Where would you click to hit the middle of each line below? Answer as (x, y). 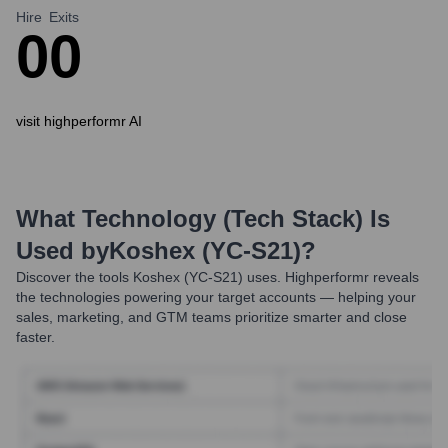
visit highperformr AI (79, 121)
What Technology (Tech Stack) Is (203, 218)
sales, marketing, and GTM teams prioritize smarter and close (211, 317)
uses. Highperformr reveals (331, 277)
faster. (35, 337)
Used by (62, 250)
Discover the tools (72, 277)
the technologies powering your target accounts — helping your (216, 297)
